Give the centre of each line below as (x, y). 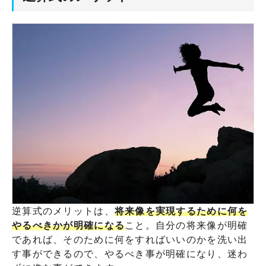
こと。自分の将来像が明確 (186, 226)
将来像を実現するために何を (181, 211)
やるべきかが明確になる (69, 226)
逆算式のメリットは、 (63, 211)
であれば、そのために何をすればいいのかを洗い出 (130, 240)
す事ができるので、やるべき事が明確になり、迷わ (130, 254)
